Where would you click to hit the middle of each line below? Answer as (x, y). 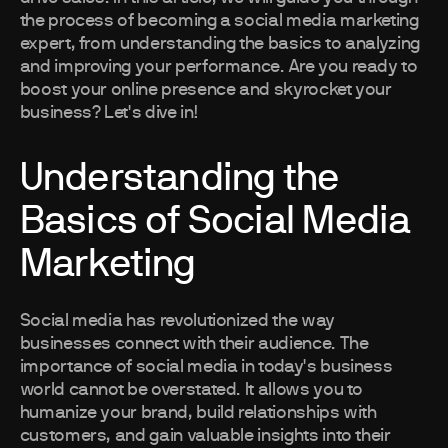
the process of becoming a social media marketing (219, 21)
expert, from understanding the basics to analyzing (219, 44)
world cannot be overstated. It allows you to (191, 390)
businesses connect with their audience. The (194, 344)
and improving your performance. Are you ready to (218, 67)
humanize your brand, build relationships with (198, 413)
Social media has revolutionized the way (177, 321)
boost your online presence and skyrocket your (205, 90)
